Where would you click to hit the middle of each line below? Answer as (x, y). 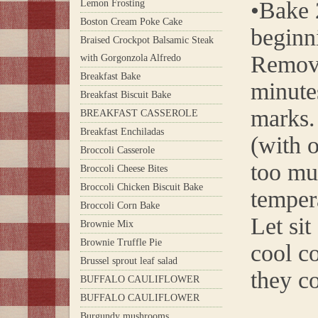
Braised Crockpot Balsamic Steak (147, 40)
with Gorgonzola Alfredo (131, 57)
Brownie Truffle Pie (121, 242)
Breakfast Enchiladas (122, 131)
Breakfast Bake (110, 76)
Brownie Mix (107, 224)
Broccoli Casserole (117, 150)
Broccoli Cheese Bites (124, 168)
